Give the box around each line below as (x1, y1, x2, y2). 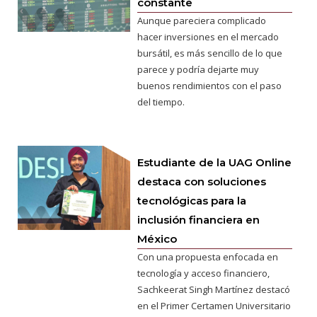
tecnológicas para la (137, 193, 247, 207)
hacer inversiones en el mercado (137, 30, 279, 43)
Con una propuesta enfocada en (137, 250, 279, 263)
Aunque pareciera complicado (137, 13, 267, 27)
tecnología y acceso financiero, (137, 266, 270, 279)
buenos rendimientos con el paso (137, 79, 282, 92)
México (137, 231, 178, 246)
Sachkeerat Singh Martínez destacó (137, 282, 291, 296)
